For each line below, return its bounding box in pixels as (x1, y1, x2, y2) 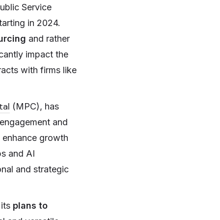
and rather (26, 33, 70, 44)
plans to (13, 200, 48, 211)
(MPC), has (10, 101, 59, 112)
